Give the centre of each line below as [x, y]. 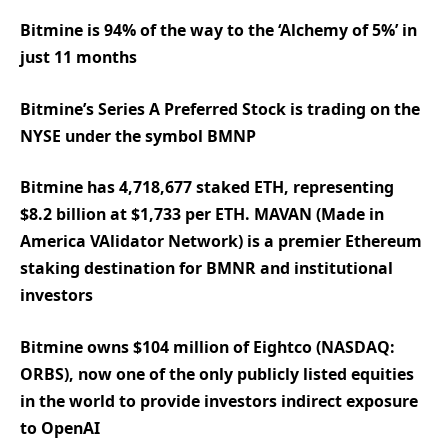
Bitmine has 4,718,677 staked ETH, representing [207, 187]
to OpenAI [60, 427]
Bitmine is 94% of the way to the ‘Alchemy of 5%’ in [218, 30]
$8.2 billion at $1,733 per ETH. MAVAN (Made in [202, 214]
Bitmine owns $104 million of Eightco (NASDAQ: [207, 346]
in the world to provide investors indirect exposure [219, 400]
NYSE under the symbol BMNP [138, 135]
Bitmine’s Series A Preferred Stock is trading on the [220, 108]
